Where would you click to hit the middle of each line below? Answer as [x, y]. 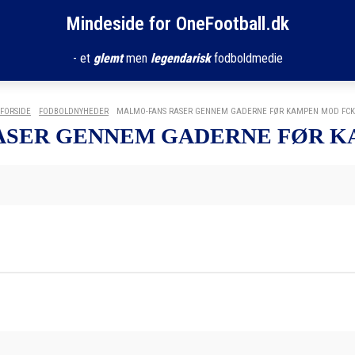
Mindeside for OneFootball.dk [177, 24]
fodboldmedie [246, 58]
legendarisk [180, 58]
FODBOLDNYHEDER [74, 111]
